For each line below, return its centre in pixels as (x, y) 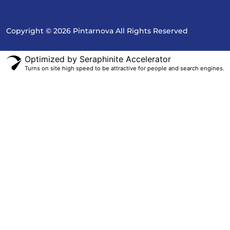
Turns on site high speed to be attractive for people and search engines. (124, 68)
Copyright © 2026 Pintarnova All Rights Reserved (97, 31)
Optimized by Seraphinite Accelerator (98, 59)
